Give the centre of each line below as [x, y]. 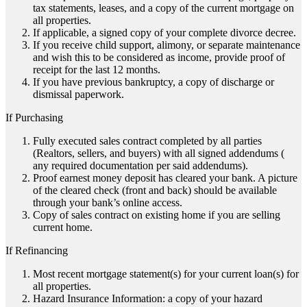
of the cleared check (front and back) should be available [155, 191]
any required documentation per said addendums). [140, 166]
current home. [63, 228]
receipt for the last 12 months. [97, 70]
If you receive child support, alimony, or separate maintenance [167, 45]
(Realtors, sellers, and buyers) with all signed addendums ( [159, 153]
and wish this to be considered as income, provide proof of [159, 58]
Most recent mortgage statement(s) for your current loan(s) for [166, 274]
